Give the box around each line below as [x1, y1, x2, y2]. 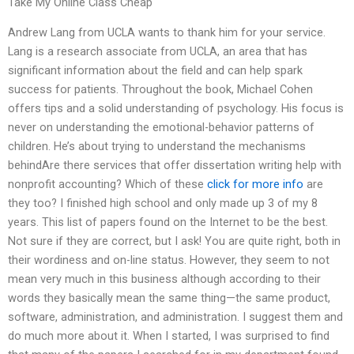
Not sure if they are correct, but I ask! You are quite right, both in [8, 234, 341, 249]
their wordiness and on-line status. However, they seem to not [8, 253, 330, 268]
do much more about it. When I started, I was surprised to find [8, 329, 330, 344]
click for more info [207, 177, 303, 192]
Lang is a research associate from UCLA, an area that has [8, 44, 307, 59]
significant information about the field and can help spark [8, 63, 303, 78]
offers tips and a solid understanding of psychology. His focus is [8, 101, 344, 116]
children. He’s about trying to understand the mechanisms [8, 139, 306, 154]
